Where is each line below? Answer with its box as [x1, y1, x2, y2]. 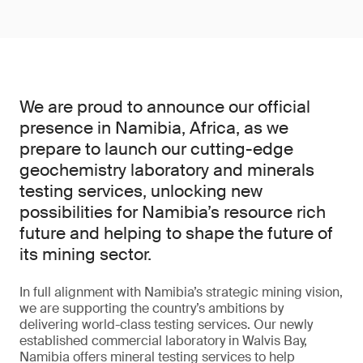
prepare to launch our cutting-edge [19, 138, 293, 160]
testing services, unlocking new [19, 180, 263, 203]
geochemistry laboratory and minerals [19, 159, 314, 181]
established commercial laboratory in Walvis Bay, [19, 332, 307, 349]
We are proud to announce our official [19, 96, 310, 118]
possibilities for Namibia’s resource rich [19, 201, 326, 224]
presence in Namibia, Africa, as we [19, 117, 288, 139]
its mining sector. [19, 243, 152, 266]
